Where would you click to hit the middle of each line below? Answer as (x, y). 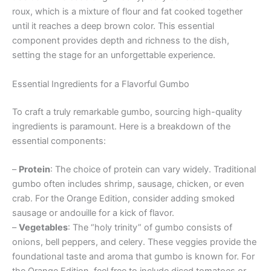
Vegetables (43, 227)
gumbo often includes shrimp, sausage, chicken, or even (128, 184)
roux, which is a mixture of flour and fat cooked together (127, 12)
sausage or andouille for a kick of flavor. (93, 213)
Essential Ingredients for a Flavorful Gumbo (101, 84)
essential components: (59, 141)
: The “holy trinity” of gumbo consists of (150, 227)
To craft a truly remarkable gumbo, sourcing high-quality (127, 112)
